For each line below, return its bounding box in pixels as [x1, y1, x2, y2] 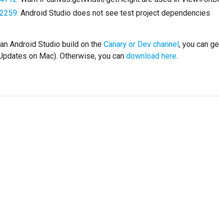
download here [126, 51, 176, 61]
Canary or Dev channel [104, 39, 179, 49]
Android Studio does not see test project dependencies [19, 8, 210, 18]
